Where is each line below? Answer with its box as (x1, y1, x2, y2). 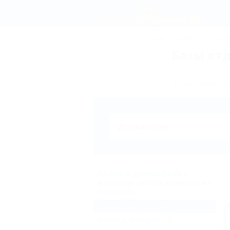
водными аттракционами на (98, 178, 211, 187)
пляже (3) (98, 187, 134, 197)
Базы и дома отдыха (98, 201, 169, 211)
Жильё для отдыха (98, 215, 162, 224)
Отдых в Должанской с (98, 168, 188, 178)
